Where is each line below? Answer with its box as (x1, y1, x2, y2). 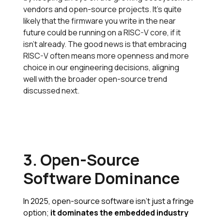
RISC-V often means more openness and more (23, 50, 189, 61)
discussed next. (23, 85, 81, 96)
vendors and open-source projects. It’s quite (23, 3, 182, 15)
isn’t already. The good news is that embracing (23, 38, 186, 49)
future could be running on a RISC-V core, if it (23, 27, 181, 38)
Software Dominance (23, 167, 180, 189)
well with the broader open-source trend (23, 73, 167, 84)
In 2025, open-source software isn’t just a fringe (23, 195, 194, 206)
